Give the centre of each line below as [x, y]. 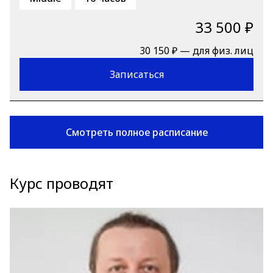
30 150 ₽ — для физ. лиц [197, 51]
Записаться [136, 74]
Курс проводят [62, 183]
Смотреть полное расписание [136, 132]
